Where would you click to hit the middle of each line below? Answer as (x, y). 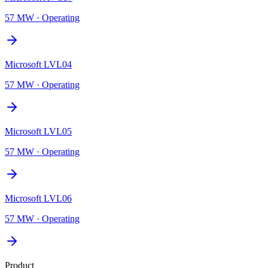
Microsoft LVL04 (38, 64)
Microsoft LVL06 (38, 198)
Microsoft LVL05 (38, 131)
